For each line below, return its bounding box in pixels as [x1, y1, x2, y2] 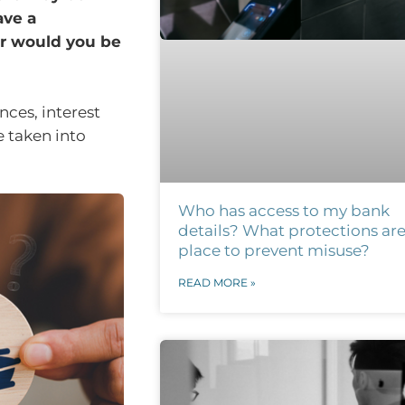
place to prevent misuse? [177, 240, 370, 259]
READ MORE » [177, 275, 256, 289]
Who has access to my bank [177, 201, 390, 220]
